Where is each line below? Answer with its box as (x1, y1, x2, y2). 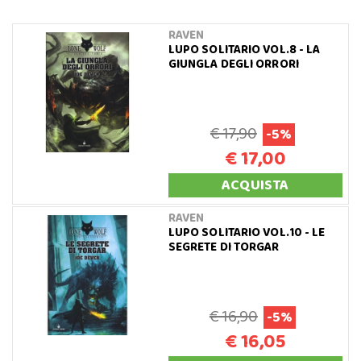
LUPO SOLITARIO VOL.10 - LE (168, 222, 326, 243)
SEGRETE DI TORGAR (168, 237, 280, 257)
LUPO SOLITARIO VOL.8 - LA (168, 39, 321, 60)
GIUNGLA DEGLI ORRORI (168, 54, 299, 74)
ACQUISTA (222, 173, 289, 197)
